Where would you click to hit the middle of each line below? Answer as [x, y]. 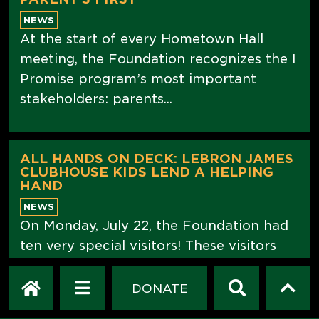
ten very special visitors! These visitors [148, 245]
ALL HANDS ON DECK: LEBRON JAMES [157, 158]
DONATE [159, 288]
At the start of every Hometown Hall [142, 38]
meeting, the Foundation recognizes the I [158, 58]
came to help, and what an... [114, 285]
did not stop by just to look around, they [155, 265]
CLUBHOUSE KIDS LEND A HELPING [147, 172]
